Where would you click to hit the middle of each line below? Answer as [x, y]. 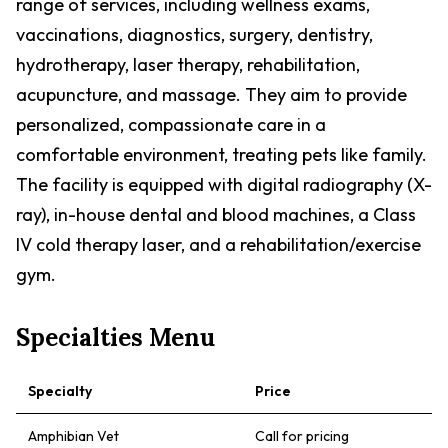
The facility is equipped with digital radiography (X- [224, 184]
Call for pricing [302, 436]
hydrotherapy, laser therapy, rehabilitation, [188, 64]
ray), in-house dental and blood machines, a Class [216, 214]
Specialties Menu [115, 337]
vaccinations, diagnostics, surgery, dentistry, [194, 34]
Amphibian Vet [73, 436]
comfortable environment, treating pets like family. [221, 154]
